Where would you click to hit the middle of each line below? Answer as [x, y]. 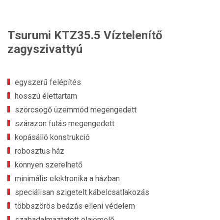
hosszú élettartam [46, 96]
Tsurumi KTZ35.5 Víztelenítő [85, 35]
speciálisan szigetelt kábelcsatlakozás [82, 192]
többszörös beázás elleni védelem [75, 206]
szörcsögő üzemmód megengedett [76, 110]
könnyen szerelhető [49, 165]
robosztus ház [40, 151]
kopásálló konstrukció [52, 137]
